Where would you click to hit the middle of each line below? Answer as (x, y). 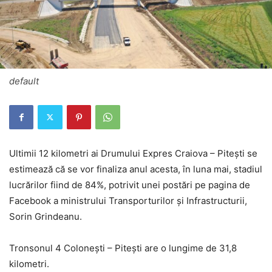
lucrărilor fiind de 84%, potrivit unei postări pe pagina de (130, 185)
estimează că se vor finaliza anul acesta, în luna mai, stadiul (136, 169)
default (24, 81)
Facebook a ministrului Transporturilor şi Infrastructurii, (128, 200)
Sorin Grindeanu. (46, 216)
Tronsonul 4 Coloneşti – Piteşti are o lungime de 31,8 (123, 248)
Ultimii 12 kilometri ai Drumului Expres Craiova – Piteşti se (133, 153)
